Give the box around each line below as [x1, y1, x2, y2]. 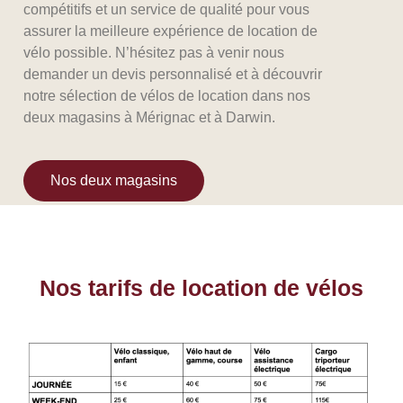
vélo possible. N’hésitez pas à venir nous [23, 45, 285, 61]
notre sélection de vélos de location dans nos [23, 88, 311, 104]
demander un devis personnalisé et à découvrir [23, 67, 323, 83]
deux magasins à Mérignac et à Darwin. [23, 110, 276, 126]
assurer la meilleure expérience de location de [23, 23, 318, 40]
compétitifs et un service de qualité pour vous [23, 2, 310, 18]
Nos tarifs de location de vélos [40, 275, 363, 301]
